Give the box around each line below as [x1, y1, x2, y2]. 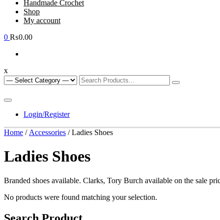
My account [24, 16, 60, 25]
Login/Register [24, 110, 70, 118]
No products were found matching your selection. [4, 192, 157, 201]
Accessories [29, 128, 66, 137]
